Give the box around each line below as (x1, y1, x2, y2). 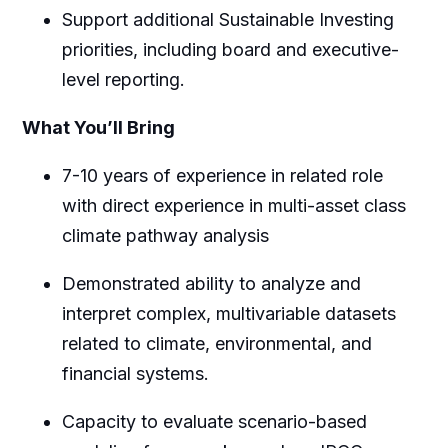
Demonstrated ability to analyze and (61, 273, 361, 295)
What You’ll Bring (21, 117, 175, 139)
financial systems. (61, 363, 209, 385)
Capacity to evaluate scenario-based (61, 411, 367, 433)
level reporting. (61, 69, 185, 91)
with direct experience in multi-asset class (61, 195, 406, 217)
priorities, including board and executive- (61, 39, 399, 61)
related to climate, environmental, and (61, 333, 372, 355)
